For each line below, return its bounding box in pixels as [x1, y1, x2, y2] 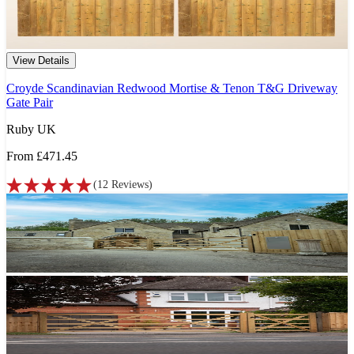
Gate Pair [6, 96, 53, 110]
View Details [13, 55, 70, 67]
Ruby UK [6, 122, 56, 137]
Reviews [111, 179, 149, 191]
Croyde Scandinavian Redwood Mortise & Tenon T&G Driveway [6, 81, 337, 96]
